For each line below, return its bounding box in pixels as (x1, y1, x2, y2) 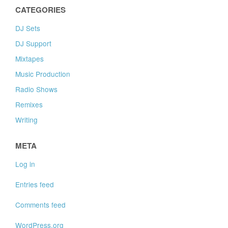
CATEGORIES (15, 4, 66, 15)
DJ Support (15, 38, 52, 48)
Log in (15, 159, 36, 169)
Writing (15, 115, 38, 125)
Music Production (15, 69, 71, 79)
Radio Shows (15, 84, 58, 94)
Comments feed (15, 199, 66, 210)
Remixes (15, 99, 43, 109)
